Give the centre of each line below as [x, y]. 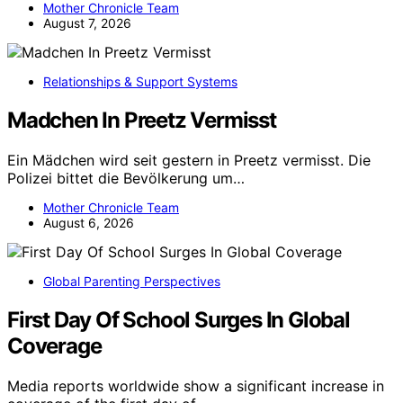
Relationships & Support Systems [140, 82]
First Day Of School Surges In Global [179, 319]
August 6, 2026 [89, 223]
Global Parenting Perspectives [132, 282]
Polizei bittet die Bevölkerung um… [126, 179]
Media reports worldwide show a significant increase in [196, 385]
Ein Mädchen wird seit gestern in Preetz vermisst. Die [189, 161]
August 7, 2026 [87, 23]
